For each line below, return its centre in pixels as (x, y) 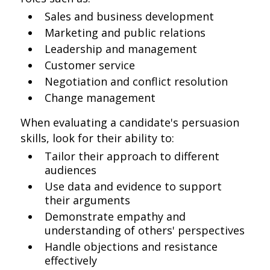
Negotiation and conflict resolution (137, 81)
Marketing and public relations (125, 33)
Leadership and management (121, 49)
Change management (100, 98)
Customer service (90, 65)
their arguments (88, 200)
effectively (71, 260)
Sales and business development (130, 16)
